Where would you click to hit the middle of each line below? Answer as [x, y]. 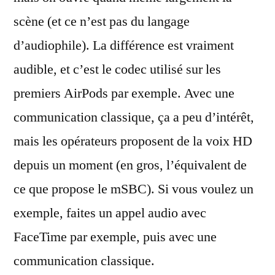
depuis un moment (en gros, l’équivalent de [130, 165]
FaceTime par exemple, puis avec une [115, 237]
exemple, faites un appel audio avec [110, 213]
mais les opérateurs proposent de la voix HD [133, 141]
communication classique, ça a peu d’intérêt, [134, 117]
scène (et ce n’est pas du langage [102, 21]
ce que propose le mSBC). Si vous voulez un [134, 189]
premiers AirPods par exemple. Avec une [124, 93]
